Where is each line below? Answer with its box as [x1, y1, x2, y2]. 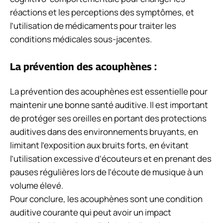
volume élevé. [10, 179, 63, 191]
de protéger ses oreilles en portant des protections [10, 112, 207, 124]
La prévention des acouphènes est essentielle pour [10, 85, 208, 97]
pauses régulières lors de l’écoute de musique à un [10, 166, 203, 178]
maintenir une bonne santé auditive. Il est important [10, 99, 208, 111]
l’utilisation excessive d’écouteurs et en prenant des [10, 152, 212, 164]
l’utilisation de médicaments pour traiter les [10, 20, 176, 32]
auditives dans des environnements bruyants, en [10, 125, 198, 137]
